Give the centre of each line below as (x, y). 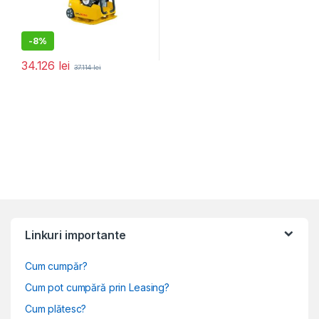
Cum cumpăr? (56, 266)
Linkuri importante (75, 235)
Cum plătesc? (56, 308)
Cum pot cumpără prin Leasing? (97, 287)
